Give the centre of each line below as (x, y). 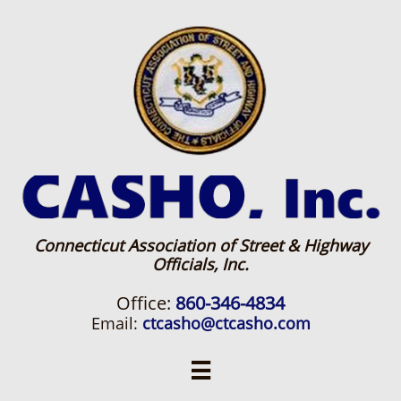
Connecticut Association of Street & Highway (200, 245)
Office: (146, 303)
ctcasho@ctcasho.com (226, 323)
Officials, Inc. (200, 264)
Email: (116, 323)
